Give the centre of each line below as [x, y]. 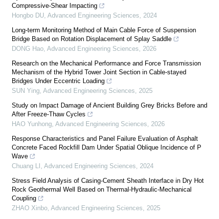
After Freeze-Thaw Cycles [49, 114]
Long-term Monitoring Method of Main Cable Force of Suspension [104, 30]
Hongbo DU [28, 15]
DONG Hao [28, 48]
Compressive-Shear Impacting [55, 5]
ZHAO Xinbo [30, 208]
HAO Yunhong [32, 124]
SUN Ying [26, 90]
